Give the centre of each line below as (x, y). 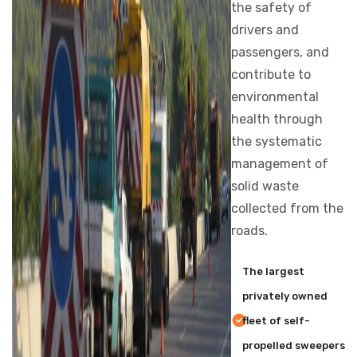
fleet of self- (276, 321)
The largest (273, 271)
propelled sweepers (293, 345)
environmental (275, 97)
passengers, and (280, 52)
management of (279, 164)
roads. (249, 231)
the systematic (276, 141)
